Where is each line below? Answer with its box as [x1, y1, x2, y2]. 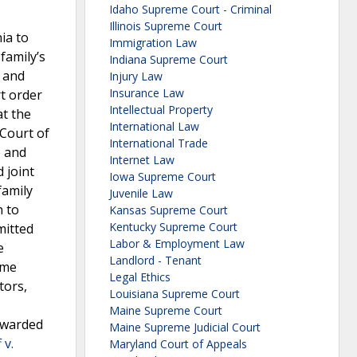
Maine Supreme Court [109, 303, 222, 319]
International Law [109, 119, 199, 135]
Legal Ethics [109, 269, 171, 285]
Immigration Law [109, 35, 197, 51]
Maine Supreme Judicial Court [109, 320, 261, 335]
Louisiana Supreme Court [109, 286, 240, 302]
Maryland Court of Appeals [109, 336, 247, 352]
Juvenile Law [109, 186, 173, 202]
